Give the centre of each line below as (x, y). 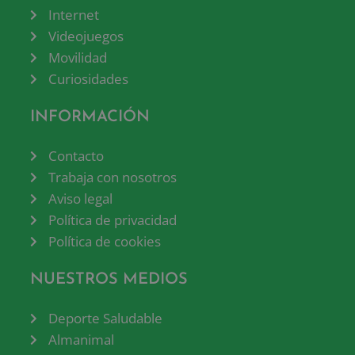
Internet (73, 15)
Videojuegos (86, 36)
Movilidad (77, 58)
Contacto (76, 156)
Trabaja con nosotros (112, 177)
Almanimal (81, 340)
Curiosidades (88, 79)
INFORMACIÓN (90, 118)
